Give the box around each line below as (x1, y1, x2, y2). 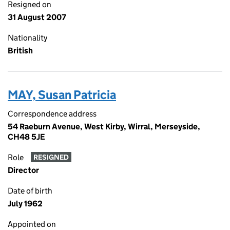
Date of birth (8, 186, 52, 196)
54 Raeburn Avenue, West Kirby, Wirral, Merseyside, (8, 122, 200, 131)
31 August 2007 (8, 12, 66, 22)
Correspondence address (8, 109, 97, 119)
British (8, 46, 33, 55)
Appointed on (8, 219, 56, 229)
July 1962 (8, 199, 43, 208)
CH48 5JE (8, 132, 45, 142)
